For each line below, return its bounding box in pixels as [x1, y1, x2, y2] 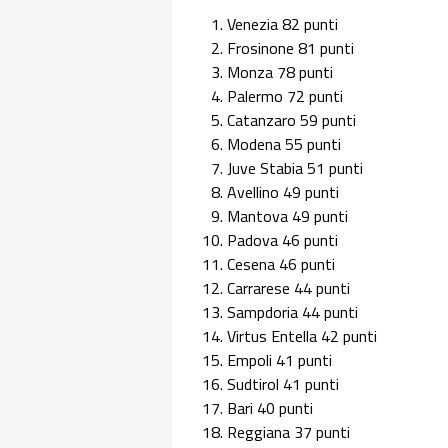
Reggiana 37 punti [227, 420, 350, 445]
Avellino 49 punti [227, 180, 339, 205]
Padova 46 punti [227, 228, 338, 253]
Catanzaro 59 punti [227, 108, 356, 133]
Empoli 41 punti [227, 348, 332, 373]
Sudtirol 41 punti [227, 372, 339, 397]
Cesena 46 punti [227, 252, 335, 277]
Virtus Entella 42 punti [227, 324, 377, 349]
